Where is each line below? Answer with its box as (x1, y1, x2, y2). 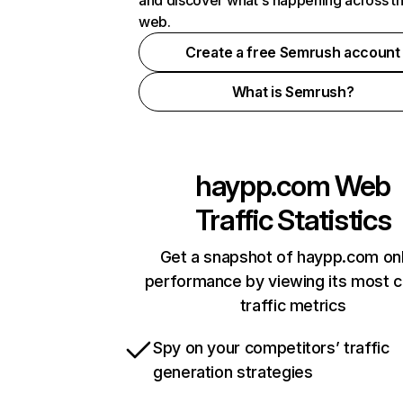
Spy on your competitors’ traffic (153, 338, 390, 357)
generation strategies (153, 363, 313, 381)
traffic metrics (239, 296, 346, 315)
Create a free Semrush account (185, 43, 400, 61)
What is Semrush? (231, 83, 354, 101)
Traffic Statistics (194, 202, 391, 237)
